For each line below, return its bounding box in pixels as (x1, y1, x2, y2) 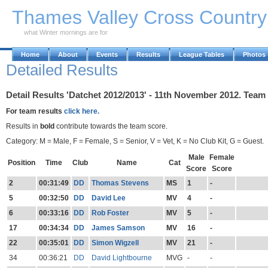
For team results (6, 106, 64, 115)
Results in (6, 121, 40, 130)
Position (8, 159, 35, 167)
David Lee (91, 194, 126, 203)
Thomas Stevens (91, 179, 149, 188)
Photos (243, 51, 266, 58)
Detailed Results (6, 61, 118, 79)
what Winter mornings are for (24, 29, 108, 36)
